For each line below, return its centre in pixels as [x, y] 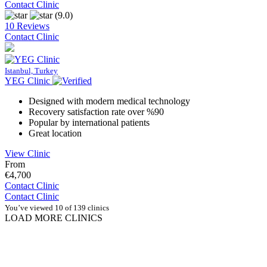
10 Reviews [27, 26]
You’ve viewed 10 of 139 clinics [57, 208]
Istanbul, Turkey [31, 71]
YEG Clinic [27, 81]
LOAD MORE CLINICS [54, 218]
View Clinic [27, 154]
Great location [55, 133]
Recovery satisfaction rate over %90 [96, 112]
